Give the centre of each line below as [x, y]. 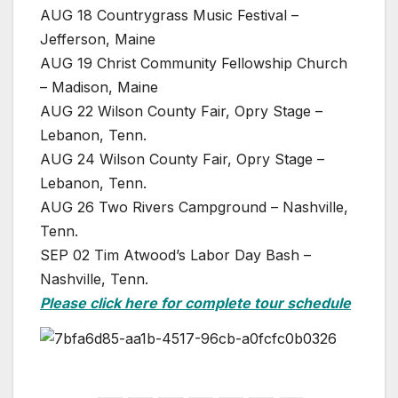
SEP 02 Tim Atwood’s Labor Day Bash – [175, 255]
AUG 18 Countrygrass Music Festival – [169, 15]
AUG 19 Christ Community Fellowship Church [194, 63]
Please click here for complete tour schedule [195, 302]
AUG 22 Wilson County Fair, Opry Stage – [181, 111]
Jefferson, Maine [98, 39]
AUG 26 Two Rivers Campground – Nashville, [194, 207]
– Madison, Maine [99, 87]
